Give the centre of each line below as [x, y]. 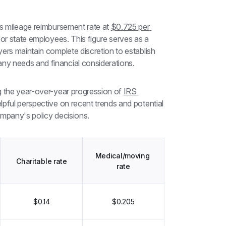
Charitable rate [42, 161]
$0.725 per [130, 27]
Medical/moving [122, 156]
